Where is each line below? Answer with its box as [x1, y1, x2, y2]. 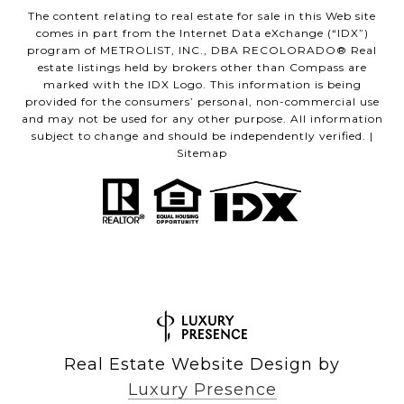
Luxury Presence [127, 380, 277, 400]
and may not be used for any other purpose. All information [21, 112, 383, 126]
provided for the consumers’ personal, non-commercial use [24, 95, 380, 109]
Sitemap [177, 146, 227, 161]
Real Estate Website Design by [64, 354, 340, 375]
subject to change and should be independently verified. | [31, 129, 373, 143]
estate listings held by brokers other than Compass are [37, 60, 367, 75]
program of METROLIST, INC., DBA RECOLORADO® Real [27, 43, 377, 58]
